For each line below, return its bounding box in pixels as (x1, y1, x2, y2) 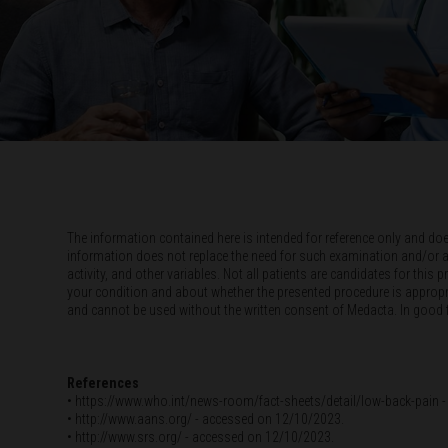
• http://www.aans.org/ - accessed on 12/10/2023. (67, 411, 356, 428)
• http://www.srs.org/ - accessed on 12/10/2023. (67, 429, 334, 446)
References (67, 375, 139, 392)
